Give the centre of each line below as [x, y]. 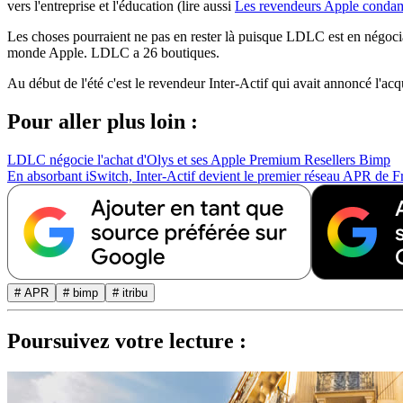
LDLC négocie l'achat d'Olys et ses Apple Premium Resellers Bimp [199, 160]
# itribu [130, 293]
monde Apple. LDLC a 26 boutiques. [113, 53]
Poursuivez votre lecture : [127, 340]
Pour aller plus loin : [103, 122]
